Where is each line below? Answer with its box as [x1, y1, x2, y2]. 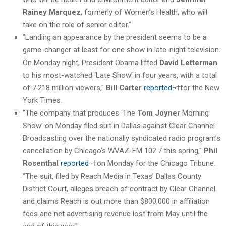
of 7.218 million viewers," [23, 83, 106, 92]
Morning [180, 108, 209, 118]
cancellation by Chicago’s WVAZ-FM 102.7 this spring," [23, 146, 204, 155]
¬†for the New [172, 83, 219, 92]
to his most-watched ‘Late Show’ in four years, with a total [23, 70, 217, 80]
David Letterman [159, 58, 217, 67]
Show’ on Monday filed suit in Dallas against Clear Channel [23, 121, 215, 130]
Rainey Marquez [23, 7, 81, 17]
